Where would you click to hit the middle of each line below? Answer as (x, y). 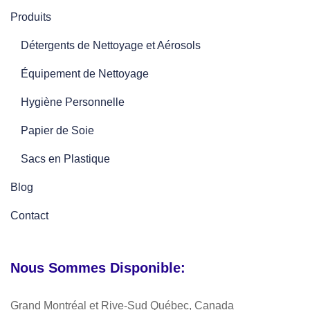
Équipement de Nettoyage (85, 73)
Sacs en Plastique (65, 158)
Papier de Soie (57, 130)
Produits (31, 17)
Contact (29, 215)
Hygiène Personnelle (73, 102)
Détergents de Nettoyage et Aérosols (111, 45)
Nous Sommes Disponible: (98, 267)
